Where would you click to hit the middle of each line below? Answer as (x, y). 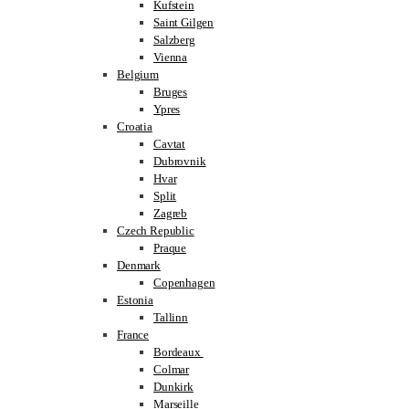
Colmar (172, 369)
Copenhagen (184, 283)
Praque (170, 248)
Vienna (171, 57)
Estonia (135, 300)
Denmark (139, 265)
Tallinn (171, 317)
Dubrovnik (180, 161)
